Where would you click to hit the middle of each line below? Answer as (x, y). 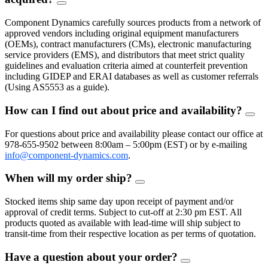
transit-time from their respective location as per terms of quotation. (130, 233)
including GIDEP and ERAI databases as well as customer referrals (132, 77)
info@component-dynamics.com (66, 155)
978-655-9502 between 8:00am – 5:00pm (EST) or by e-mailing (126, 144)
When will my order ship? (70, 178)
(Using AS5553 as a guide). (57, 87)
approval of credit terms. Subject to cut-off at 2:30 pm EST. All (123, 212)
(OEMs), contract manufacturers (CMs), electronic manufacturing (128, 44)
